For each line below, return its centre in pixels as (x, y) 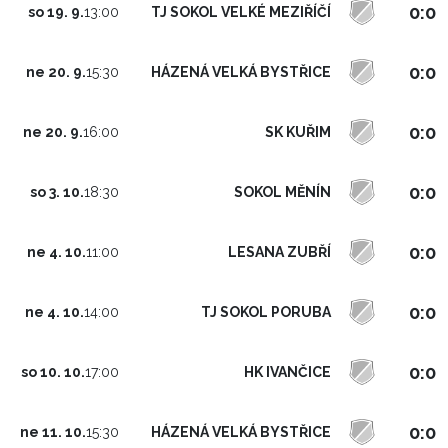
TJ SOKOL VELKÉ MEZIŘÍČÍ (241, 11)
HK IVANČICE (287, 371)
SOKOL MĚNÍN (282, 191)
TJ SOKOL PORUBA (266, 311)
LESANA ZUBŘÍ (279, 251)
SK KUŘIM (298, 131)
